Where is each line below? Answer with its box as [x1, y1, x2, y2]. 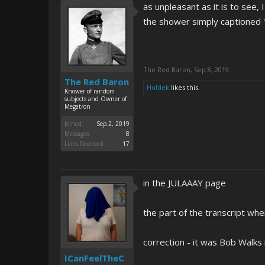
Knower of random [64, 87, 115, 95]
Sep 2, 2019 [96, 119, 130, 128]
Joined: [64, 119, 83, 128]
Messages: [64, 130, 91, 138]
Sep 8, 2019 [194, 65, 229, 74]
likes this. [169, 83, 200, 92]
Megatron [64, 102, 91, 111]
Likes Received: [64, 140, 105, 148]
